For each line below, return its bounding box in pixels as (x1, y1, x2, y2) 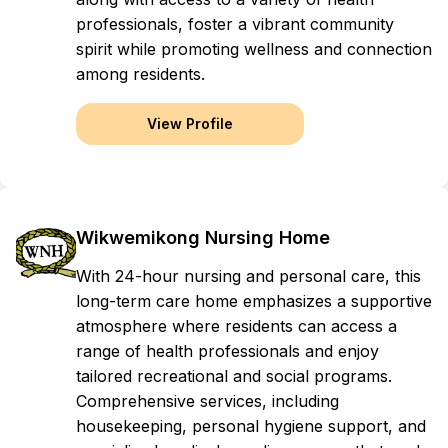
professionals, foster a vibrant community (76, 14, 394, 34)
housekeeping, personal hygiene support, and (76, 416, 426, 436)
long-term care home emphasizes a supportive (76, 291, 432, 311)
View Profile (147, 115, 233, 132)
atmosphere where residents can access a (76, 316, 397, 336)
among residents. (76, 64, 205, 84)
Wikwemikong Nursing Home (76, 227, 330, 248)
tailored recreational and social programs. (76, 366, 392, 386)
